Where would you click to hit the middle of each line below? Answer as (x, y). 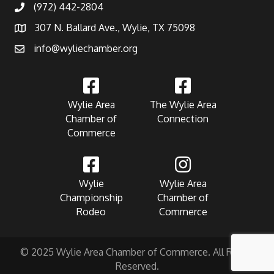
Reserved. (137, 266)
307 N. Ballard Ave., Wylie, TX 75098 (115, 28)
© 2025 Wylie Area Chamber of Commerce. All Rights (137, 252)
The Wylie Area (183, 105)
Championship (91, 198)
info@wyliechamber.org (86, 49)
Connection (183, 119)
